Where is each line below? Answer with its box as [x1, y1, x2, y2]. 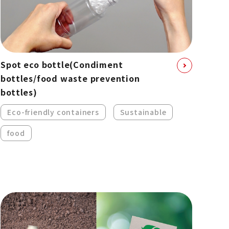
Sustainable [120, 107, 167, 118]
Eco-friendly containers [7, 107, 99, 118]
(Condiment [70, 58, 123, 71]
